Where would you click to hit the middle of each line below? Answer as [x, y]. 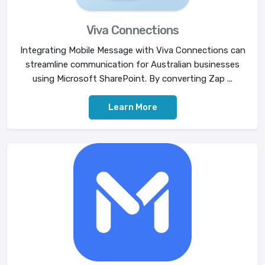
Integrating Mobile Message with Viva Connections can [132, 50]
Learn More [132, 107]
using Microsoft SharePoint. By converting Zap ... [132, 78]
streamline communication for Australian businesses [132, 64]
